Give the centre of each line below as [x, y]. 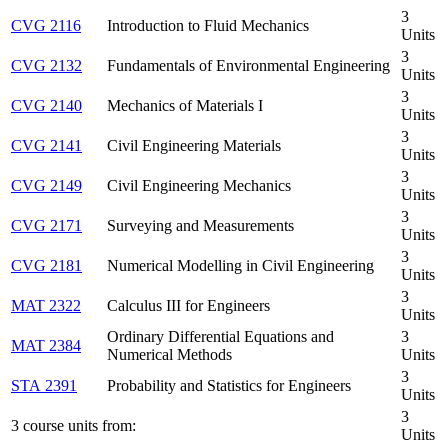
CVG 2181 [46, 265]
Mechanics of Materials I [185, 105]
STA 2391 [44, 385]
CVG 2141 [46, 145]
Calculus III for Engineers [188, 305]
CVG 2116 [46, 25]
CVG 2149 [46, 185]
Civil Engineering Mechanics [199, 185]
